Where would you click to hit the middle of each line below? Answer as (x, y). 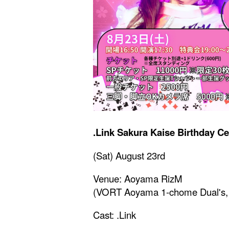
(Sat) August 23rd (129, 155)
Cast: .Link (114, 215)
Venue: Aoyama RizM (138, 178)
